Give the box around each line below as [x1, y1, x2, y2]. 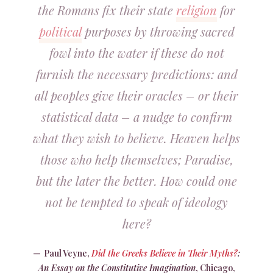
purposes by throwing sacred [81, 23, 235, 40]
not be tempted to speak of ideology [45, 194, 228, 210]
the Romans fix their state [38, 2, 176, 18]
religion [176, 2, 217, 18]
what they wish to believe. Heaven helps [33, 130, 240, 146]
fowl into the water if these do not [49, 44, 224, 61]
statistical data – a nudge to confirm [41, 108, 232, 125]
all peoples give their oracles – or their [35, 87, 238, 104]
